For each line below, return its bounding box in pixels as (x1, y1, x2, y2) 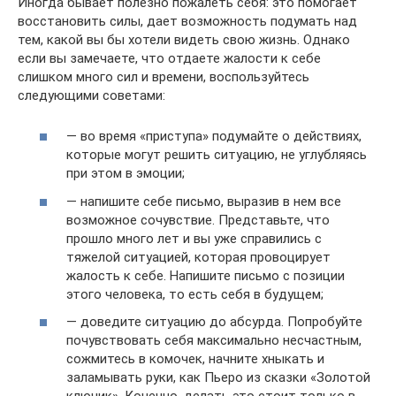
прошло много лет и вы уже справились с (66, 230, 322, 247)
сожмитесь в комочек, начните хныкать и (66, 351, 324, 367)
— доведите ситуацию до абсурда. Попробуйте (66, 314, 362, 330)
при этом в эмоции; (66, 165, 185, 181)
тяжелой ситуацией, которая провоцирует (66, 248, 331, 265)
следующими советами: (18, 87, 165, 103)
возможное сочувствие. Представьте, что (66, 211, 330, 228)
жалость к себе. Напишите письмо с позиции (66, 267, 345, 284)
